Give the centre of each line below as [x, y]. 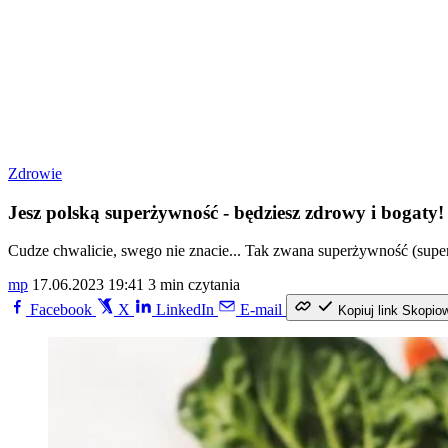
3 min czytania [194, 285]
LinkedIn [185, 310]
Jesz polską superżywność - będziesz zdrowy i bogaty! [226, 212]
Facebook [61, 310]
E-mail [261, 310]
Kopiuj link [368, 311]
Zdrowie [35, 173]
